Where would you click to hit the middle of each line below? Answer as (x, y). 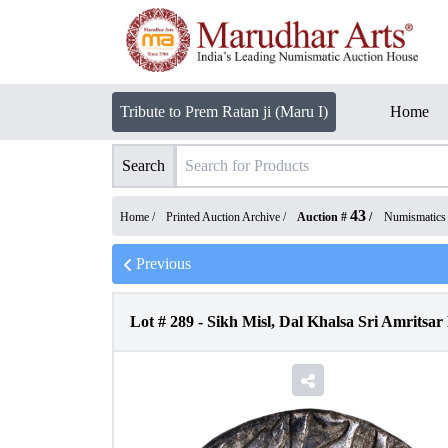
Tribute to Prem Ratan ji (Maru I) (224, 111)
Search (143, 165)
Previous (163, 263)
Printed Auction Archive (223, 217)
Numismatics (415, 217)
